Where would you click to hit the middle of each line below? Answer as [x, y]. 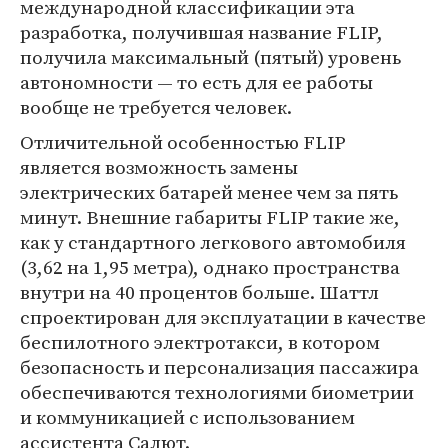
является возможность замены [159, 167]
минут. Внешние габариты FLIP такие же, [210, 217]
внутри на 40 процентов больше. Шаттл [199, 292]
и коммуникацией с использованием [187, 417]
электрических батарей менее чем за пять [209, 192]
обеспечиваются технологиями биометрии [217, 392]
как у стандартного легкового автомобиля [213, 242]
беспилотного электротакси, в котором [200, 342]
